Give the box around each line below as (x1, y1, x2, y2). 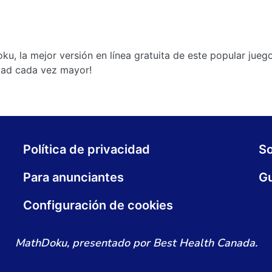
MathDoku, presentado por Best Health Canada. (15, 236, 257, 250)
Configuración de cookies (23, 198, 173, 212)
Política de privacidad (23, 142, 150, 157)
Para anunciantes (23, 170, 124, 185)
